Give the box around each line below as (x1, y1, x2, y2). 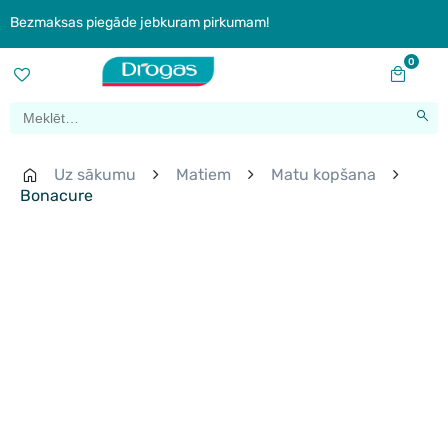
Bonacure (20, 186, 93, 206)
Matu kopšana (271, 165, 376, 185)
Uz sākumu (54, 165, 136, 185)
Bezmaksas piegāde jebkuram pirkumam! (10, 14, 269, 31)
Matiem (176, 165, 231, 185)
